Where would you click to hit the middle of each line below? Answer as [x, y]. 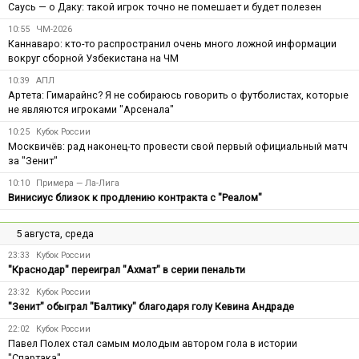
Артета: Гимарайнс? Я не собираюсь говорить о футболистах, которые [178, 95]
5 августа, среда [55, 233]
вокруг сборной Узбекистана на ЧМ [93, 58]
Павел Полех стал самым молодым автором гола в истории [153, 343]
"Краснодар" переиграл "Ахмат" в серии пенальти [127, 269]
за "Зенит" [33, 160]
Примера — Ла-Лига [78, 183]
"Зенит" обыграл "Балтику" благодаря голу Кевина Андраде [151, 306]
